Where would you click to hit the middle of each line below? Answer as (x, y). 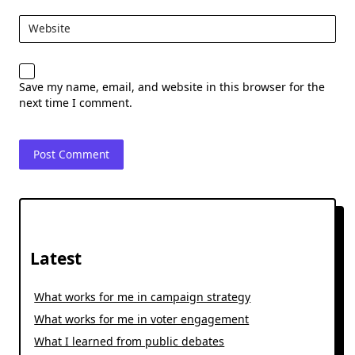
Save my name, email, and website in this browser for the (172, 86)
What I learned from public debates (130, 341)
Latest (56, 258)
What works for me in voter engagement (142, 319)
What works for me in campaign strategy (143, 296)
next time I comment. (76, 102)
